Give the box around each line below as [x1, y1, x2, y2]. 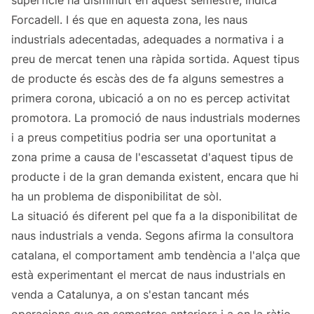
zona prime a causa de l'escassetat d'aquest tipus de [11, 150, 293, 165]
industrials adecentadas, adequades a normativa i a [11, 32, 284, 47]
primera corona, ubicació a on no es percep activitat [11, 91, 290, 106]
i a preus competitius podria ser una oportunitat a [11, 130, 276, 145]
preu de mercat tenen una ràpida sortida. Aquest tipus [11, 52, 299, 67]
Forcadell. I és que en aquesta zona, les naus [11, 13, 247, 27]
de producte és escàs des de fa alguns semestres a [11, 71, 284, 86]
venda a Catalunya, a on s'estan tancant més [11, 287, 249, 302]
